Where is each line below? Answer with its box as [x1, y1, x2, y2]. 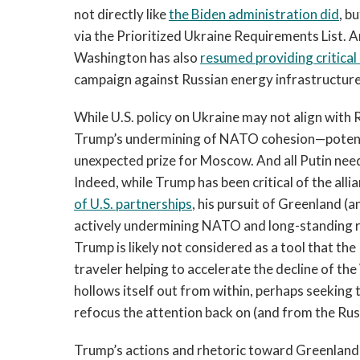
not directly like [74, 6, 169, 22]
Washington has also [74, 49, 200, 66]
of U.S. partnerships [74, 195, 192, 212]
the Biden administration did [169, 6, 339, 22]
